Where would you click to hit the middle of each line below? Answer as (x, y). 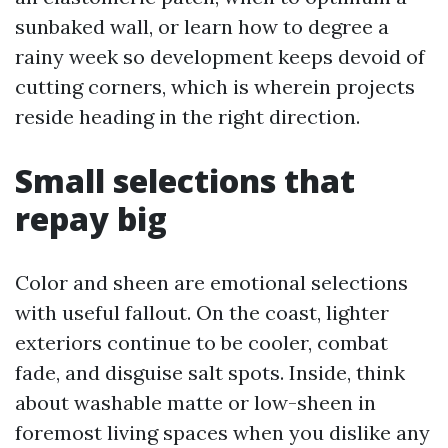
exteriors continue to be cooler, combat (201, 342)
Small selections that (185, 180)
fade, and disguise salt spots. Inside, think (210, 372)
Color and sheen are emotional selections (211, 282)
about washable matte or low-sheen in (195, 402)
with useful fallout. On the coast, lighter (202, 312)
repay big (91, 218)
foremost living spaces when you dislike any (222, 432)
